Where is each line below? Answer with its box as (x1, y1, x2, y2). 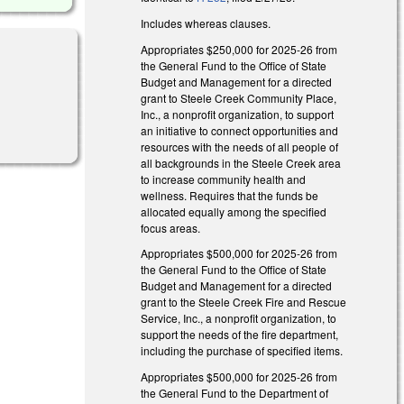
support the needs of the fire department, (141, 326, 339, 343)
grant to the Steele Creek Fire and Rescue (141, 294, 347, 310)
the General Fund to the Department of (141, 385, 329, 401)
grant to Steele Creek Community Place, (141, 89, 337, 106)
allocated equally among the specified (141, 203, 327, 219)
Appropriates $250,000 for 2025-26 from (141, 41, 338, 57)
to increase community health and (141, 170, 307, 187)
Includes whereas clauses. (141, 14, 271, 31)
